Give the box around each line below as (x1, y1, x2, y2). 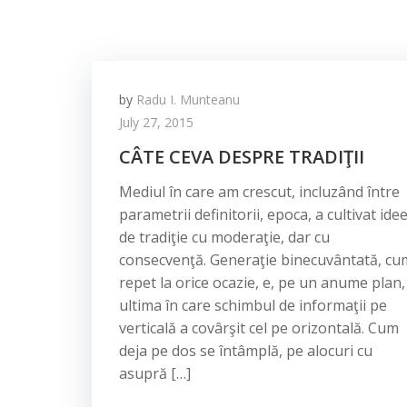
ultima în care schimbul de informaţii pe (119, 295, 387, 315)
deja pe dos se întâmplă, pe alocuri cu (119, 341, 372, 361)
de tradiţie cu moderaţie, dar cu (119, 227, 330, 247)
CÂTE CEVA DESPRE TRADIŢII (119, 144, 364, 169)
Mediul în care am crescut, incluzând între (119, 182, 400, 202)
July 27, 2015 (119, 114, 194, 131)
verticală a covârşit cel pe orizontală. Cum (119, 318, 399, 338)
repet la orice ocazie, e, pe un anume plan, (119, 273, 405, 293)
